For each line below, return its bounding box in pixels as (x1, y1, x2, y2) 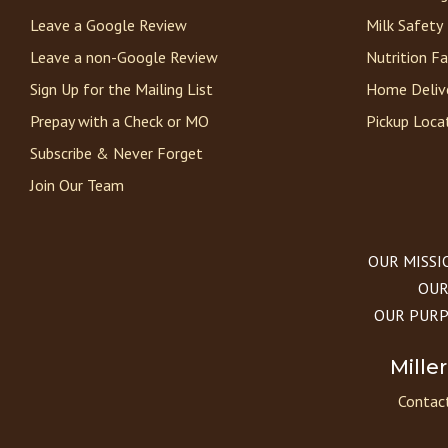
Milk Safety (366, 15, 443, 36)
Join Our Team (30, 175, 124, 196)
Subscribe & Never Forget (30, 143, 203, 164)
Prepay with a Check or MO (30, 111, 209, 132)
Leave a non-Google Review (30, 47, 218, 68)
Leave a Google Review (30, 15, 187, 36)
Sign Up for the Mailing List (30, 79, 213, 100)
